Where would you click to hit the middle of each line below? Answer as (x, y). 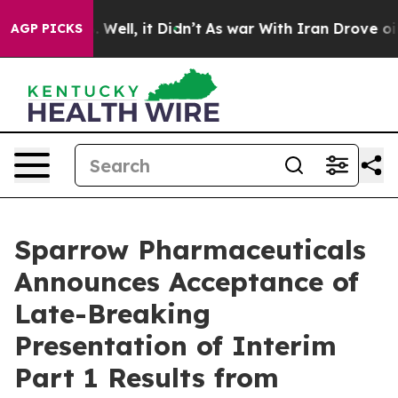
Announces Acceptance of (187, 282)
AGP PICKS (47, 28)
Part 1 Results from (147, 378)
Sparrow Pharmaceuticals (190, 250)
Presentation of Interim (175, 346)
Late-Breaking (112, 314)
